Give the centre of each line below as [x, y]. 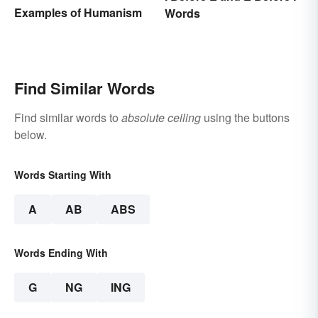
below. [31, 134]
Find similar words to [68, 117]
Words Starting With [63, 174]
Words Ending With [61, 252]
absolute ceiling [161, 117]
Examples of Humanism [78, 12]
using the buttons [245, 117]
